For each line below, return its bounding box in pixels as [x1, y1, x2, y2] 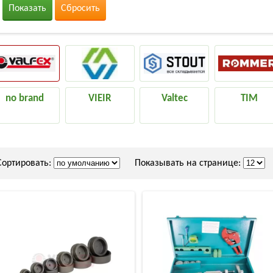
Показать [9, 4, 46, 13]
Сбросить [61, 4, 100, 13]
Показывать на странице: [120, 158, 243, 168]
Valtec [161, 93, 188, 104]
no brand [5, 93, 44, 104]
